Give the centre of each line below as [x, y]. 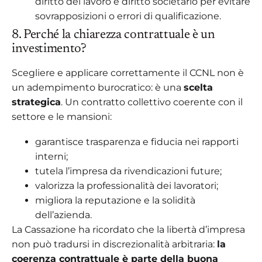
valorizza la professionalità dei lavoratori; [127, 185]
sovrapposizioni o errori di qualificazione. [128, 16]
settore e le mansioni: [62, 116]
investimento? [49, 49]
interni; [51, 156]
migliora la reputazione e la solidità [115, 200]
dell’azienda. [63, 215]
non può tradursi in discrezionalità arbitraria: [114, 244]
